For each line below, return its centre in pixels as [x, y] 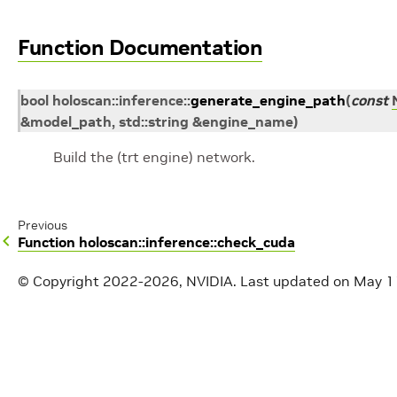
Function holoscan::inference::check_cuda [156, 242]
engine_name [248, 121]
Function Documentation [140, 47]
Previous [43, 225]
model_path [71, 121]
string [168, 121]
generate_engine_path [268, 100]
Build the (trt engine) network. [154, 157]
